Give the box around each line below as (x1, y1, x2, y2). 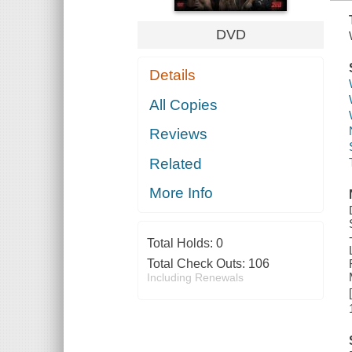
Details (149, 67, 196, 84)
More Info (149, 185, 214, 202)
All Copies (149, 96, 218, 113)
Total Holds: (146, 236, 216, 251)
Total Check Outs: (146, 257, 248, 271)
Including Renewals (146, 271, 244, 284)
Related (149, 155, 203, 172)
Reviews (149, 126, 208, 143)
